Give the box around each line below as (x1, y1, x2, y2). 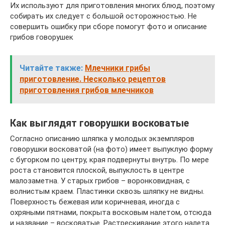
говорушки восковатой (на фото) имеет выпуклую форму (10, 145, 212, 154)
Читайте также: (20, 63, 83, 73)
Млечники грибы (85, 63, 150, 73)
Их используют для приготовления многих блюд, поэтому (10, 1, 214, 10)
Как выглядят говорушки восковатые (10, 118, 189, 130)
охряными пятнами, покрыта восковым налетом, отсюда (10, 208, 211, 217)
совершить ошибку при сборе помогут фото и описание (10, 22, 207, 31)
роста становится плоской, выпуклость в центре (10, 166, 184, 175)
